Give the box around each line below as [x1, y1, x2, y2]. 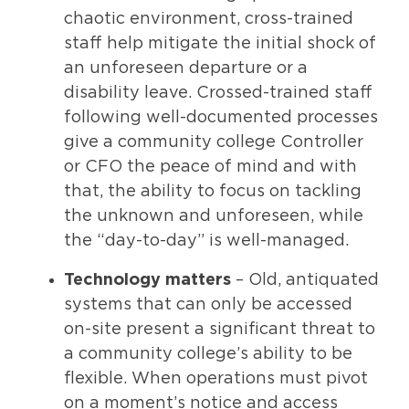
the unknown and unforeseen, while [64, 207, 363, 225]
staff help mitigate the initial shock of [64, 35, 376, 52]
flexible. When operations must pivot [64, 370, 368, 387]
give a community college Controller [64, 133, 363, 151]
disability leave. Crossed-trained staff [64, 84, 372, 101]
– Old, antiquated [231, 271, 379, 288]
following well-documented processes [64, 109, 378, 126]
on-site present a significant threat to [64, 320, 375, 338]
